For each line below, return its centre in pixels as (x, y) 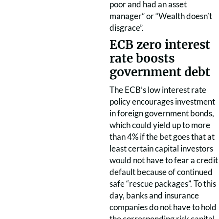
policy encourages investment (162, 101)
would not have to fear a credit (164, 160)
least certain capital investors (161, 148)
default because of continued (161, 172)
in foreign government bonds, (162, 113)
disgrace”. (127, 28)
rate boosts (142, 58)
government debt (160, 72)
